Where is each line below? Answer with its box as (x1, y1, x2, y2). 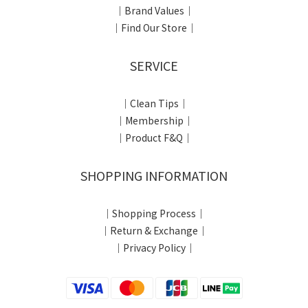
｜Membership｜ (115, 113, 193, 127)
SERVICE (130, 56, 178, 74)
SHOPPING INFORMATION (80, 166, 228, 184)
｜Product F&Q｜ (115, 131, 192, 144)
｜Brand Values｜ (114, 3, 194, 17)
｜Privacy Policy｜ (113, 241, 195, 254)
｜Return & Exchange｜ (100, 223, 208, 237)
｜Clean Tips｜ (120, 96, 188, 110)
